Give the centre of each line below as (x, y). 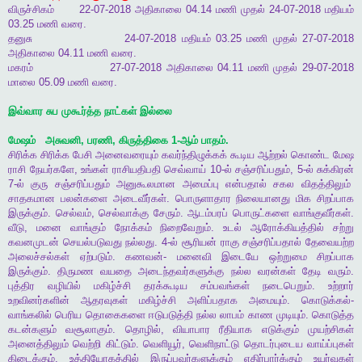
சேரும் (166, 213)
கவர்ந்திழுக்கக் (194, 155)
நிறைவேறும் (186, 228)
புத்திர (21, 286)
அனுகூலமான (146, 184)
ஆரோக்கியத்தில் (288, 228)
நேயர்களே (52, 170)
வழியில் (64, 286)
